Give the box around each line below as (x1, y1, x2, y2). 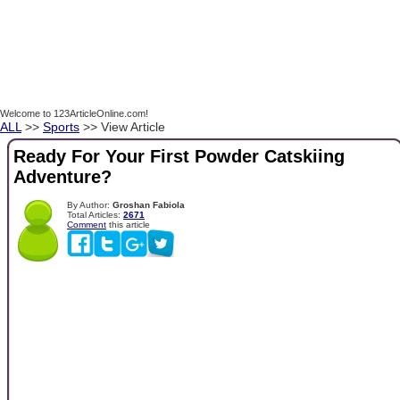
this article (106, 219, 150, 229)
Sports (43, 120, 79, 134)
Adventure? (13, 167, 112, 187)
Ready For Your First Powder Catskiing (13, 146, 345, 167)
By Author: (67, 199, 112, 210)
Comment (67, 219, 106, 229)
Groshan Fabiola (112, 199, 185, 210)
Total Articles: (67, 209, 123, 220)
